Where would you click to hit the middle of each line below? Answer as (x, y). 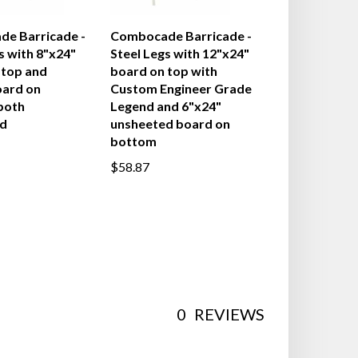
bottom (133, 141)
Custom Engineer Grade (181, 88)
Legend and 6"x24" (165, 106)
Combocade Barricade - (181, 36)
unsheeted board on (170, 123)
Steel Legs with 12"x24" (179, 53)
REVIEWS (229, 314)
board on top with (163, 71)
